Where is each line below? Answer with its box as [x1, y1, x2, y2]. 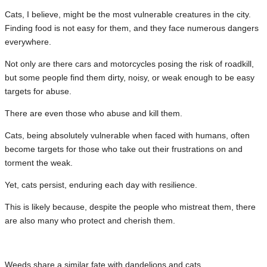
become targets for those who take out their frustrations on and [5, 144, 243, 154]
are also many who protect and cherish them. [5, 215, 175, 225]
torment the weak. [5, 157, 73, 167]
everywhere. [5, 36, 51, 46]
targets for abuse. [5, 86, 72, 96]
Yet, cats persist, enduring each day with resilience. [5, 179, 197, 190]
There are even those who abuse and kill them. [5, 108, 182, 118]
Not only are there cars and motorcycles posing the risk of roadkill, [5, 58, 254, 69]
